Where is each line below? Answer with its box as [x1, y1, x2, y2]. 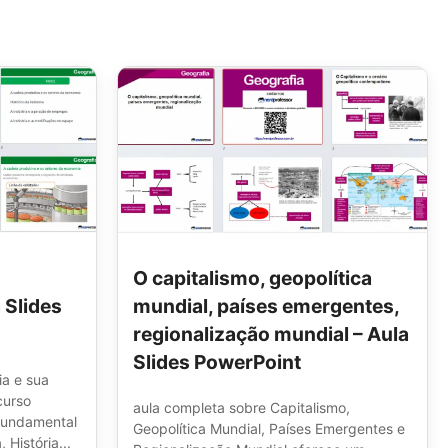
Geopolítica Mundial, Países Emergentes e [133, 419, 405, 437]
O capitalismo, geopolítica [133, 265, 372, 290]
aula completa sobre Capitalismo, [133, 398, 350, 416]
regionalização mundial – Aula [133, 321, 409, 346]
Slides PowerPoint [133, 349, 301, 374]
